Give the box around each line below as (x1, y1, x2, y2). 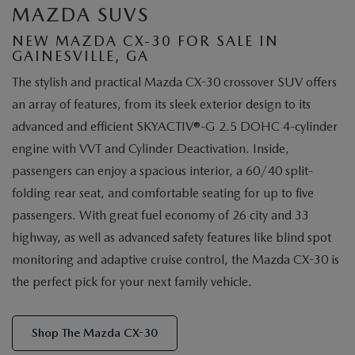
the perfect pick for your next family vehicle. (12, 274, 252, 290)
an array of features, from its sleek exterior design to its (12, 97, 311, 113)
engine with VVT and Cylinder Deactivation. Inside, (12, 141, 289, 157)
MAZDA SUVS (12, 3, 149, 27)
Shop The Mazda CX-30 (32, 326, 158, 341)
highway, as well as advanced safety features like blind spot (12, 230, 331, 246)
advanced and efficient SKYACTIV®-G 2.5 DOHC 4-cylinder (12, 119, 338, 135)
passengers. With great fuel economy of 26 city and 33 (12, 208, 309, 223)
